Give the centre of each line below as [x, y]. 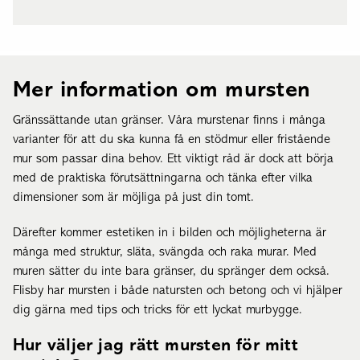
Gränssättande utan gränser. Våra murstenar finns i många [169, 120]
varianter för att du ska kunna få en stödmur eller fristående [172, 139]
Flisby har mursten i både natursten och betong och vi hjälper [178, 290]
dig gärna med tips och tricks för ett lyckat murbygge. [157, 310]
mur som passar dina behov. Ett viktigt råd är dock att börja [173, 159]
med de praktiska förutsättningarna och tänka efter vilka [163, 178]
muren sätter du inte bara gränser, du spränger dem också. [171, 271]
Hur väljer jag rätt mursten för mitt [155, 346]
